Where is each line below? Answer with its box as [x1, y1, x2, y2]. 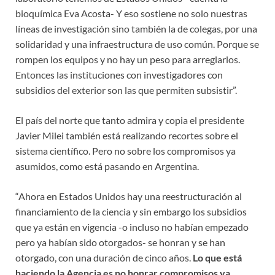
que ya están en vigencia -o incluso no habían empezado [15, 221, 249, 233]
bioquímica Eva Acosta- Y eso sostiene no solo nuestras [15, 7, 247, 20]
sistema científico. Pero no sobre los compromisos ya [15, 145, 236, 157]
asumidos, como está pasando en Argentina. [15, 160, 199, 172]
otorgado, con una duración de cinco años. [15, 252, 193, 264]
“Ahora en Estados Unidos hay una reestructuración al [15, 190, 242, 203]
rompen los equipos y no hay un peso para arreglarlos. [15, 53, 240, 66]
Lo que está [193, 252, 242, 264]
